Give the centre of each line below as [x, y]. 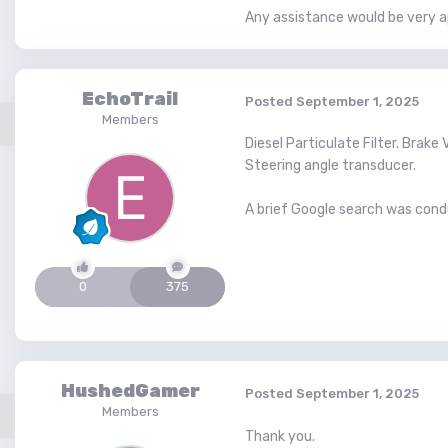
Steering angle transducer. [330, 166]
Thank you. [280, 436]
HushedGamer [130, 391]
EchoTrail [130, 99]
